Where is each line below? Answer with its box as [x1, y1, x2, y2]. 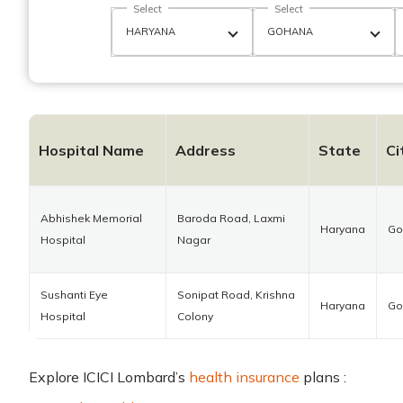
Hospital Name [39, 141, 144, 160]
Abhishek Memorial [40, 211, 142, 226]
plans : [300, 368, 346, 387]
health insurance [189, 368, 300, 387]
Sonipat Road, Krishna [177, 288, 295, 302]
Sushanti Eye [40, 288, 108, 302]
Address [175, 141, 236, 160]
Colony [177, 309, 213, 324]
